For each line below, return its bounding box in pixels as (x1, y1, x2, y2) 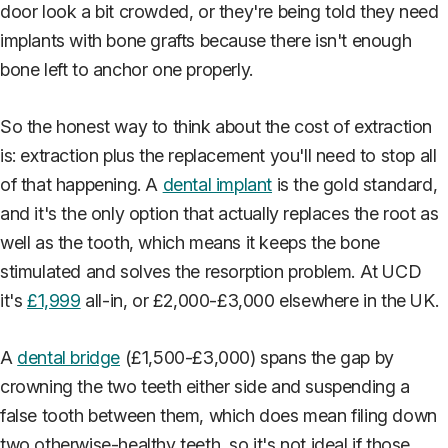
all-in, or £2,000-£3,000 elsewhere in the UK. (80, 289, 439, 311)
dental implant (162, 173, 273, 195)
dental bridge (17, 346, 121, 368)
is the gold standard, (272, 173, 438, 195)
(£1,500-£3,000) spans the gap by (120, 346, 394, 368)
